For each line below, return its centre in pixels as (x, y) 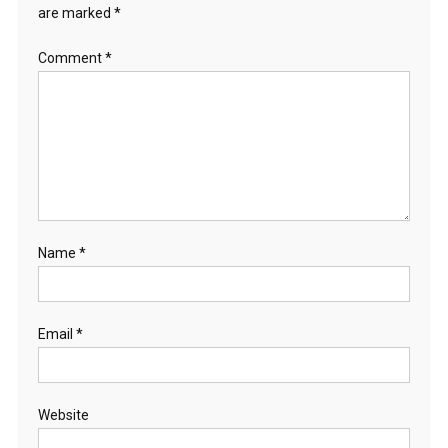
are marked (75, 13)
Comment (71, 58)
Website (63, 415)
